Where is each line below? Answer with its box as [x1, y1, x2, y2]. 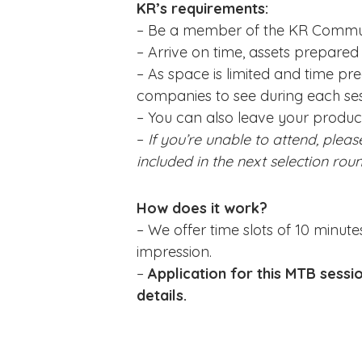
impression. [137, 242, 212, 261]
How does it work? [137, 199, 267, 217]
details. [137, 286, 191, 305]
